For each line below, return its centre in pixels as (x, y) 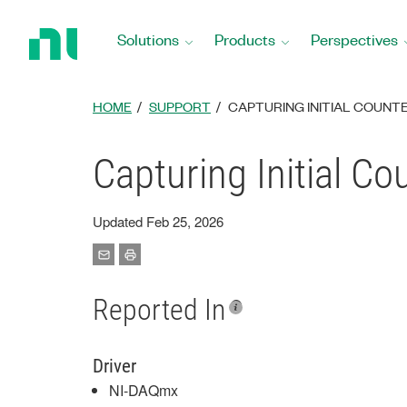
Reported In (159, 310)
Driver (114, 366)
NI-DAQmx (144, 390)
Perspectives (354, 39)
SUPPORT (180, 106)
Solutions (148, 39)
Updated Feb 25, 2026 (158, 221)
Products (245, 39)
